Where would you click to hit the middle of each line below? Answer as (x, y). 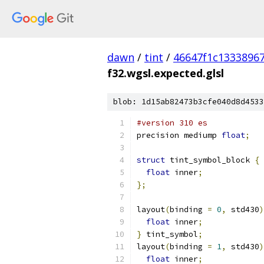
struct (151, 160)
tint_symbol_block (210, 160)
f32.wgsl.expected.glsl (166, 73)
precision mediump (179, 135)
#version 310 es (172, 123)
